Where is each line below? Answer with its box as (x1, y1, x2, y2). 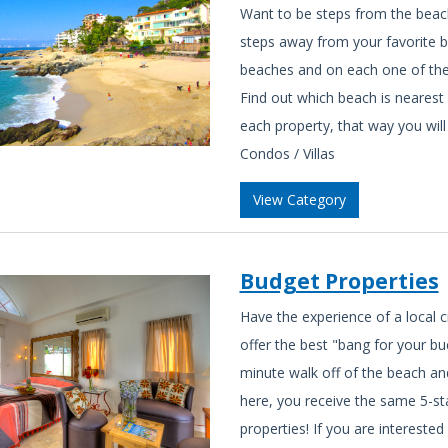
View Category (252, 190, 346, 210)
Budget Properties (239, 266, 439, 295)
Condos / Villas (239, 144, 335, 164)
